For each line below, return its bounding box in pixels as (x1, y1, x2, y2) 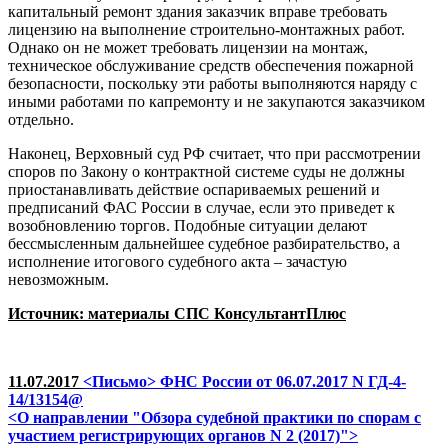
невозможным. (8, 271, 109, 288)
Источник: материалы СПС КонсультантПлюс (8, 305, 346, 322)
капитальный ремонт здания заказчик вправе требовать (8, 3, 387, 20)
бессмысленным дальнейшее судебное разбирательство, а (8, 235, 400, 252)
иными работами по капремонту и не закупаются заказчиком (8, 93, 425, 110)
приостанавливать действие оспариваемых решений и (8, 181, 380, 198)
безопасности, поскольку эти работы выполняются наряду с (8, 75, 417, 92)
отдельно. (8, 111, 74, 128)
